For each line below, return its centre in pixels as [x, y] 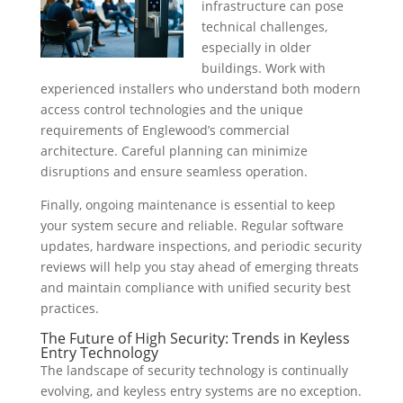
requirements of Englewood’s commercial [165, 130]
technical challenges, [264, 27]
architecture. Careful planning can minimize [174, 151]
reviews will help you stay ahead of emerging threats [199, 267]
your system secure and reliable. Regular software [192, 226]
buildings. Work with [263, 68]
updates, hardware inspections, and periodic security [201, 246]
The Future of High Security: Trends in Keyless [195, 339]
